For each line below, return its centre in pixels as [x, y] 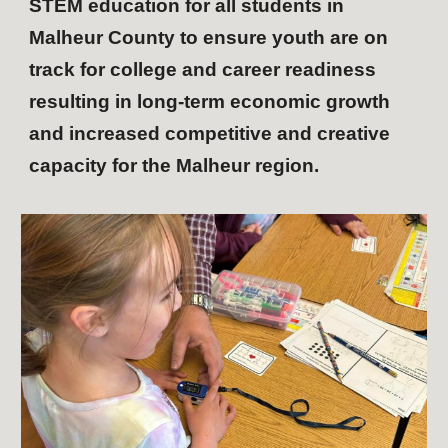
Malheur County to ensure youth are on [209, 37]
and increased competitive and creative [210, 133]
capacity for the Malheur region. [177, 165]
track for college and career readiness [203, 69]
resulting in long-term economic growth [210, 101]
